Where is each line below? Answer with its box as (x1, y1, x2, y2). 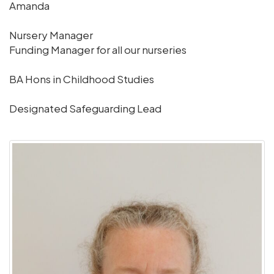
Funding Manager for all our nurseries (9, 42, 187, 56)
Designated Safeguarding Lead (9, 101, 161, 115)
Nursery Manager (9, 28, 93, 42)
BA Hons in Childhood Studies (9, 72, 154, 86)
